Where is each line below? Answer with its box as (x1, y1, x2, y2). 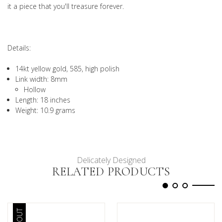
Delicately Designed (76, 154, 146, 166)
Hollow (23, 84, 46, 94)
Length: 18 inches (15, 95, 71, 105)
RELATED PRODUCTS (52, 164, 170, 179)
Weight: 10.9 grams (15, 105, 76, 115)
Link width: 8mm (15, 74, 68, 84)
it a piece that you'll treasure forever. (7, 1, 124, 11)
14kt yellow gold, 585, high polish (15, 63, 120, 73)
